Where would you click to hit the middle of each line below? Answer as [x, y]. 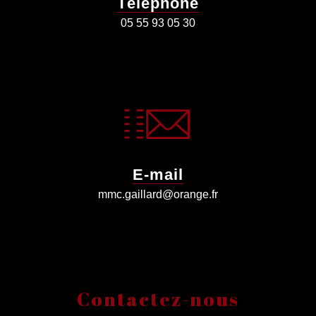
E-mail [158, 174]
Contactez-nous [158, 299]
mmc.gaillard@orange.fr [158, 194]
